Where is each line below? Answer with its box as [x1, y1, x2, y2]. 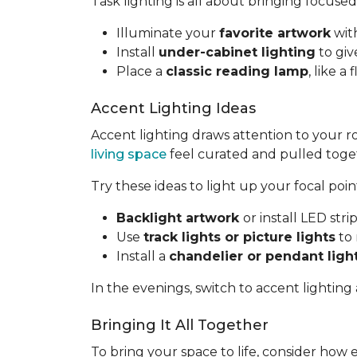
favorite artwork [219, 25, 331, 41]
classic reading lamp [166, 64, 308, 79]
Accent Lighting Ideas [91, 100, 256, 117]
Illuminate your [116, 25, 219, 41]
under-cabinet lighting [159, 45, 316, 60]
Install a [116, 249, 169, 264]
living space [91, 147, 167, 162]
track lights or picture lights [143, 229, 335, 245]
